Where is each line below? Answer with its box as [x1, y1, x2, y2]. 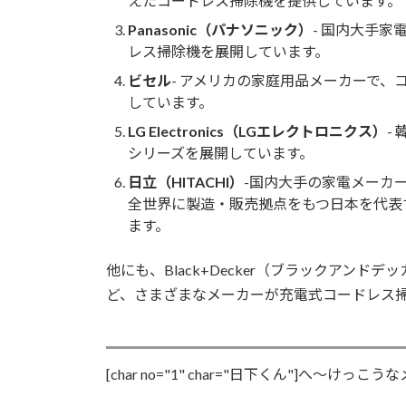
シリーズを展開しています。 [128, 143, 314, 161]
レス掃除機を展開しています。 [128, 42, 329, 60]
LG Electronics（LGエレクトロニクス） [128, 121, 387, 140]
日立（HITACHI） [128, 172, 244, 190]
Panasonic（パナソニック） [128, 20, 313, 38]
